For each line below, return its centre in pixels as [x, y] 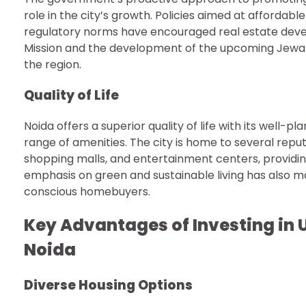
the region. [53, 65]
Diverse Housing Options [108, 286]
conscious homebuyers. [87, 191]
